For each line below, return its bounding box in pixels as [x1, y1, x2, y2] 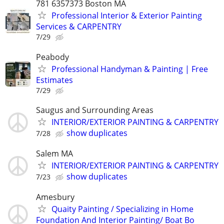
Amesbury [36, 191, 74, 203]
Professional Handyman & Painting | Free [51, 63, 208, 74]
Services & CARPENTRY [36, 21, 121, 32]
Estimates [36, 74, 73, 85]
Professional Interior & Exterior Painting [51, 10, 202, 21]
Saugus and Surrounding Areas [36, 104, 153, 115]
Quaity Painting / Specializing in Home [51, 203, 193, 215]
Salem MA [36, 147, 73, 159]
